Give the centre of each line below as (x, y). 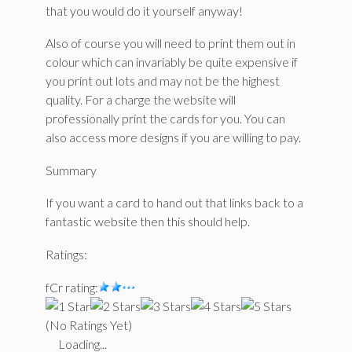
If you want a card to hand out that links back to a (174, 203)
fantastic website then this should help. (148, 222)
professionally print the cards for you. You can (165, 119)
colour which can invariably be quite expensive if (172, 62)
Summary (71, 170)
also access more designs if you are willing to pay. (173, 137)
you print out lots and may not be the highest (163, 81)
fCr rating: (72, 287)
